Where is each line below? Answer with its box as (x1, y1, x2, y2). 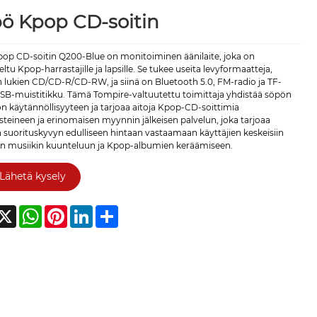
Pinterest (67, 204, 107, 216)
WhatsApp (42, 204, 88, 216)
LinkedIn (93, 204, 130, 216)
